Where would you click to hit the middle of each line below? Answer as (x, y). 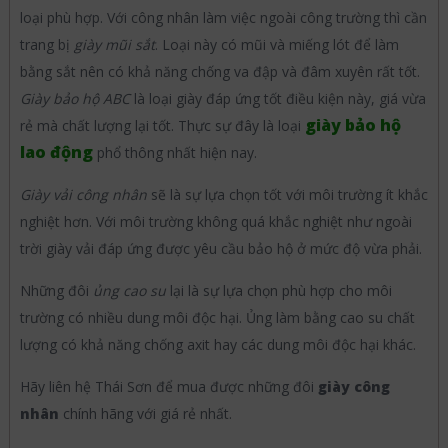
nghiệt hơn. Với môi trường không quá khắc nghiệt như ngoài (215, 222)
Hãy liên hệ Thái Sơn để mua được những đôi (168, 387)
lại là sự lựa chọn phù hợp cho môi (278, 291)
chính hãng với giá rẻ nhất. (145, 414)
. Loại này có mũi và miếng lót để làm (276, 45)
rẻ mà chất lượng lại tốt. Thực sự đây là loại (162, 126)
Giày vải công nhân (83, 195)
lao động (56, 152)
